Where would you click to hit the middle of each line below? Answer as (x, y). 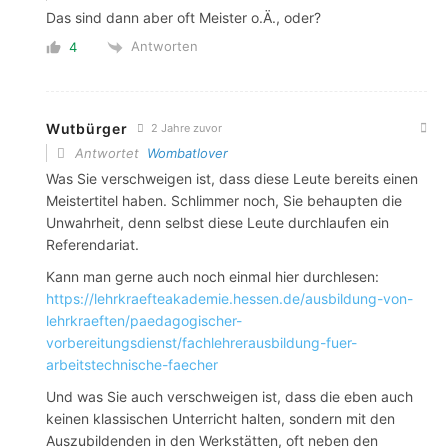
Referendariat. (92, 244)
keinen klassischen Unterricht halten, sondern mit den (220, 418)
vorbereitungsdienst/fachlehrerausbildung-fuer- (201, 342)
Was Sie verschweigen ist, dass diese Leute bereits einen (232, 178)
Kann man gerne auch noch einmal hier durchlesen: (212, 276)
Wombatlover (187, 152)
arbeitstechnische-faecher (132, 364)
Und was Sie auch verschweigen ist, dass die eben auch (229, 396)
